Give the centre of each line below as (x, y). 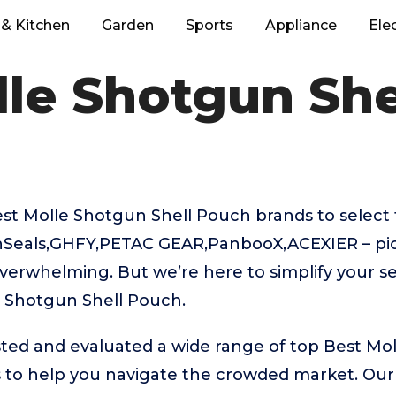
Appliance (301, 25)
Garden (128, 25)
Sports (209, 25)
